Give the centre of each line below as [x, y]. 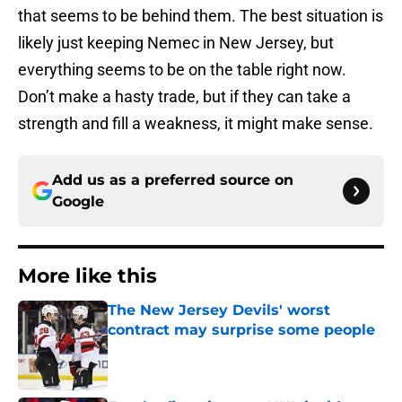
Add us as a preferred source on [173, 180]
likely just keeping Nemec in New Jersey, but [176, 43]
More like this [87, 276]
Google [78, 202]
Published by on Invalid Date [185, 348]
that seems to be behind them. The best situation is [201, 16]
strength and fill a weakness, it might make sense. [197, 124]
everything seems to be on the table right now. [182, 70]
